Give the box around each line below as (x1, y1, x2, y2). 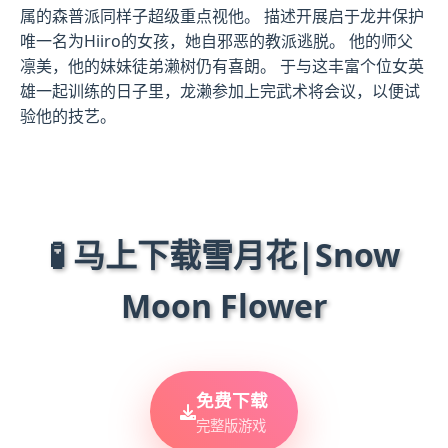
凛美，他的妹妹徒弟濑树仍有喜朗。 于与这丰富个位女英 (20, 55, 424, 78)
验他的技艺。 (20, 105, 116, 128)
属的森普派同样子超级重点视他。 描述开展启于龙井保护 (20, 5, 424, 28)
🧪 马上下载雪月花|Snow (48, 233, 400, 277)
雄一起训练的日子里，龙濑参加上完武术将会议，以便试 (20, 80, 420, 103)
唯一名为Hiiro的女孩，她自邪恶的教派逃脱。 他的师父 (20, 30, 413, 53)
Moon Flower (120, 284, 328, 328)
